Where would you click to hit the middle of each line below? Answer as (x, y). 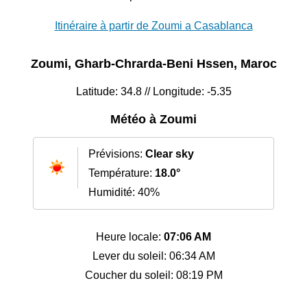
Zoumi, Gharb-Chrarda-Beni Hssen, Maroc (153, 64)
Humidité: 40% (124, 193)
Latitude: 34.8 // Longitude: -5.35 (153, 92)
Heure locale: (130, 237)
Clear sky (170, 154)
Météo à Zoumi (153, 120)
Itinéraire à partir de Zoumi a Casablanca (153, 26)
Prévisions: (117, 154)
